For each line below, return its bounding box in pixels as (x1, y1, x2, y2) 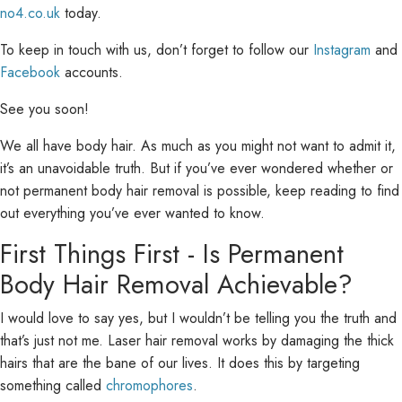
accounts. (60, 62, 123, 83)
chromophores (106, 375, 193, 396)
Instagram (313, 39, 371, 60)
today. (60, 3, 101, 23)
